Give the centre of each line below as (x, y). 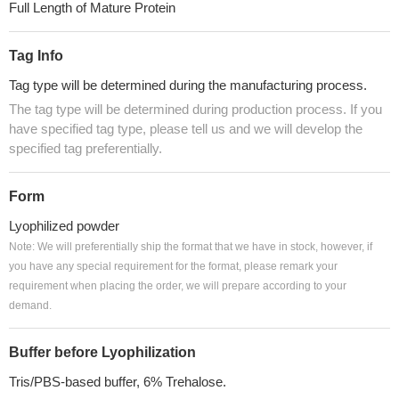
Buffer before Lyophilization (102, 352)
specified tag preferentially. (85, 148)
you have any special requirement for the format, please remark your (173, 266)
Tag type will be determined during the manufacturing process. (188, 85)
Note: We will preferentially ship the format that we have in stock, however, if (191, 247)
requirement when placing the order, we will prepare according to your (178, 286)
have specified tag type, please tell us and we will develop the (186, 129)
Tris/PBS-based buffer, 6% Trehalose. (118, 382)
